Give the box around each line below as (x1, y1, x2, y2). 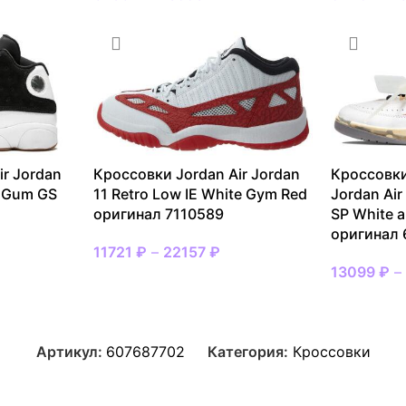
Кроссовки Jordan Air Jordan (92, 164, 300, 183)
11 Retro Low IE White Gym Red (92, 184, 307, 203)
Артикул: (35, 342, 106, 361)
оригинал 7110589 (92, 204, 224, 223)
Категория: (207, 342, 288, 361)
